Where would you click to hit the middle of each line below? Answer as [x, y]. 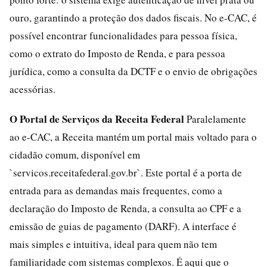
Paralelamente [215, 119]
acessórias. [32, 89]
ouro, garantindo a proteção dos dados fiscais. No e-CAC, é [133, 17]
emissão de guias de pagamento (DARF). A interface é [123, 226]
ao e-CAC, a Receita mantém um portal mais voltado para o [133, 136]
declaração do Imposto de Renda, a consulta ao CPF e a [125, 208]
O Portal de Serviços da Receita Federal [97, 119]
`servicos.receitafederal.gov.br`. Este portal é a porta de [126, 172]
